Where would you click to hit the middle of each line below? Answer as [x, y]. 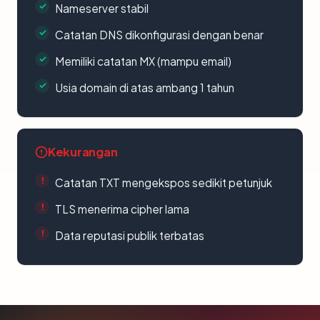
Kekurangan [83, 151]
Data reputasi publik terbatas [130, 235]
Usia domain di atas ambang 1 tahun [145, 87]
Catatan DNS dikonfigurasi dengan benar [159, 34]
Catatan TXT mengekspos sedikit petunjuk [164, 182]
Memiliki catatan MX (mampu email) [143, 61]
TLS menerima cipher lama [122, 209]
